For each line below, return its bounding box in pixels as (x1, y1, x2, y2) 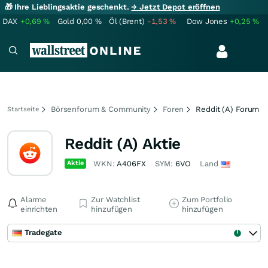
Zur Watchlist (91, 195, 140, 204)
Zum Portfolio (181, 195, 233, 204)
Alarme (20, 195, 47, 204)
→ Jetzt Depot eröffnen (131, 2, 220, 11)
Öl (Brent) (109, 17, 145, 26)
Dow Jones (187, 17, 227, 26)
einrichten (20, 205, 57, 214)
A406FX (117, 159, 146, 168)
